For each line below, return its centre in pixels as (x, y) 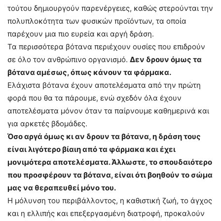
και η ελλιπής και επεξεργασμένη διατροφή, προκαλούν (106, 213)
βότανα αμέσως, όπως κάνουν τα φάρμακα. (89, 72)
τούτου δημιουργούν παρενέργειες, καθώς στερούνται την (110, 8)
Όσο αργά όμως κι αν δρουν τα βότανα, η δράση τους (104, 136)
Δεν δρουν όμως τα (166, 59)
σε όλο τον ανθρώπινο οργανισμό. (69, 59)
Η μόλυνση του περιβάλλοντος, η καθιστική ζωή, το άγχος (110, 201)
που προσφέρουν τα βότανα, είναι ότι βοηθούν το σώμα (110, 175)
